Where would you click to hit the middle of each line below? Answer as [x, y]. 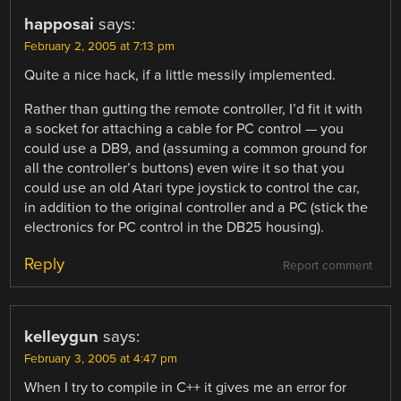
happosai [60, 25]
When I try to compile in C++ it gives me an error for [186, 388]
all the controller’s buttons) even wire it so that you [185, 169]
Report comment [327, 266]
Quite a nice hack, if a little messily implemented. [180, 76]
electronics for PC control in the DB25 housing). [175, 228]
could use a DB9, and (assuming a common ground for [196, 149]
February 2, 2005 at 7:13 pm [100, 47]
